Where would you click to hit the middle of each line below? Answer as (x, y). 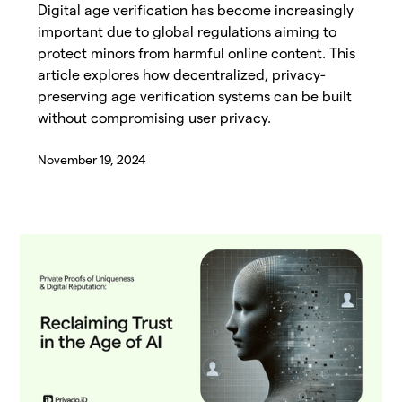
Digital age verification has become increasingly (196, 11)
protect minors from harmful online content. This (197, 54)
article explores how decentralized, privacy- (182, 75)
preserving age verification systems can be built (195, 97)
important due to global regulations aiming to (188, 32)
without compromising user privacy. (155, 118)
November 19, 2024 (92, 160)
